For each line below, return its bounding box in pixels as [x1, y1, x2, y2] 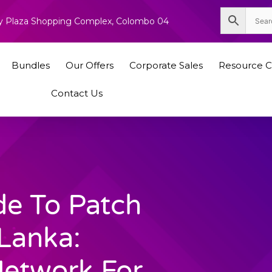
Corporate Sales [129, 59, 203, 71]
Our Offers [65, 59, 114, 71]
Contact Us [50, 87, 103, 99]
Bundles [11, 59, 50, 71]
